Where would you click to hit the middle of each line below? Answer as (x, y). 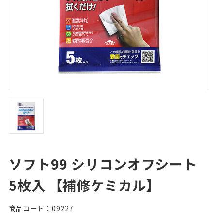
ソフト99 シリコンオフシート (103, 164)
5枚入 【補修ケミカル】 (84, 185)
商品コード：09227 (41, 208)
